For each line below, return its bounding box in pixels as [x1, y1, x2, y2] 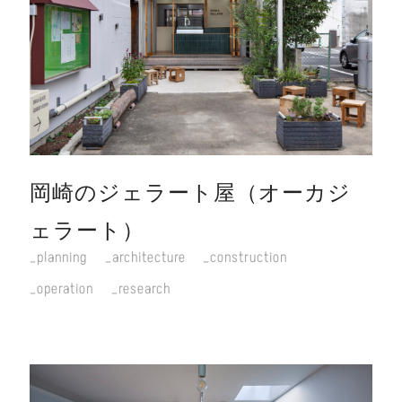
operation [37, 277, 94, 300]
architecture [111, 246, 186, 268]
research [118, 277, 170, 300]
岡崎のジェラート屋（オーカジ [30, 178, 352, 208]
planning [37, 246, 88, 268]
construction [209, 246, 287, 268]
